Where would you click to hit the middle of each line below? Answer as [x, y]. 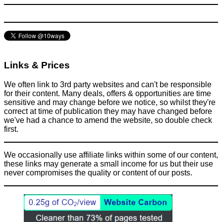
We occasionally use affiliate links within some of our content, [111, 155]
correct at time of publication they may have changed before [108, 111]
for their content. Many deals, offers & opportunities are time [108, 93]
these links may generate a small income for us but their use [109, 164]
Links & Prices [37, 65]
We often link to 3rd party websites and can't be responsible [108, 84]
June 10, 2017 [69, 25]
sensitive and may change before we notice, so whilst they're [110, 102]
